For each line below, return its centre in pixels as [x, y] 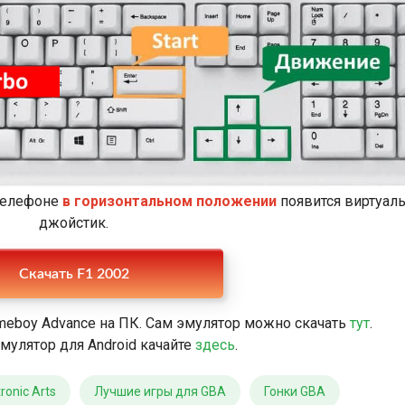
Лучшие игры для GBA [160, 392]
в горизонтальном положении [169, 202]
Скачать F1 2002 [74, 273]
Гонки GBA [295, 392]
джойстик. [74, 223]
